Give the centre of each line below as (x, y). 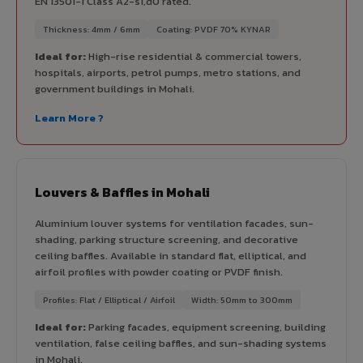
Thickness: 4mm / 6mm (92, 29)
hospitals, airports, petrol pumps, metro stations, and (168, 72)
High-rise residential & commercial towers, (194, 56)
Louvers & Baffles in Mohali (122, 192)
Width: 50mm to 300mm (242, 299)
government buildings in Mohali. (115, 88)
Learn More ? (69, 117)
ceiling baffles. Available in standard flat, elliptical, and (171, 255)
